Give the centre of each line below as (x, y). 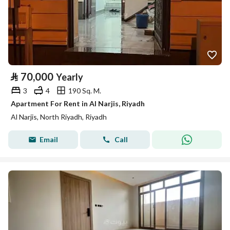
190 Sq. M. (85, 90)
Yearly (70, 77)
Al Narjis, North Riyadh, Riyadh (59, 117)
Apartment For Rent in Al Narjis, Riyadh (78, 103)
